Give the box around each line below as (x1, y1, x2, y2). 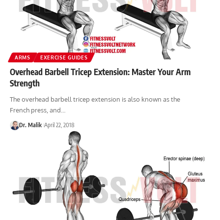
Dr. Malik (19, 121, 42, 129)
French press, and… (10, 106, 65, 114)
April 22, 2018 (44, 121, 75, 129)
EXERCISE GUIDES (40, 54, 88, 60)
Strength (10, 77, 40, 88)
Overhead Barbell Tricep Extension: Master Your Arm (10, 66, 191, 77)
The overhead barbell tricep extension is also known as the (10, 95, 180, 103)
